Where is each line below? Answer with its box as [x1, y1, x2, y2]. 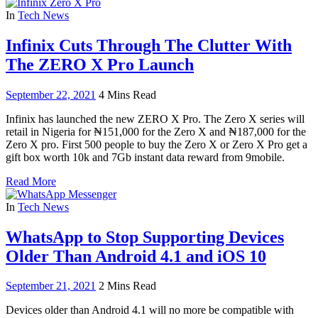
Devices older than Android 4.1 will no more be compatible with [6, 304, 294, 317]
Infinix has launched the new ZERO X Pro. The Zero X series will [6, 112, 305, 125]
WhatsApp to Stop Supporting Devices [6, 227, 284, 246]
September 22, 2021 [6, 88, 96, 101]
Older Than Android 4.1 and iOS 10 [6, 246, 266, 265]
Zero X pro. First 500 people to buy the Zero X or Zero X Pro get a [6, 138, 307, 150]
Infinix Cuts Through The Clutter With [6, 35, 292, 55]
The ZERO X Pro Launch [6, 55, 194, 74]
